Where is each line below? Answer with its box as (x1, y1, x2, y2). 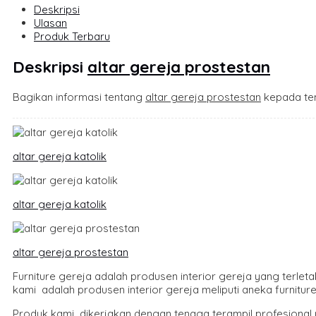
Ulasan (34, 16, 67, 30)
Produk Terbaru (34, 30, 110, 44)
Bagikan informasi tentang (13, 90, 145, 104)
